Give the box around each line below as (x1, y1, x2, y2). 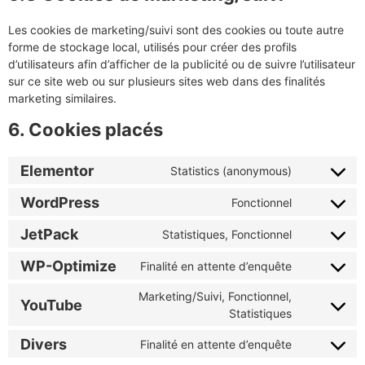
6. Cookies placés (8, 119, 163, 140)
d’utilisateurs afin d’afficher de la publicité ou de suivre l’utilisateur (8, 57, 355, 71)
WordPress (20, 193, 99, 211)
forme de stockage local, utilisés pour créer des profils (8, 40, 297, 54)
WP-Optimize (20, 257, 117, 275)
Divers (20, 335, 67, 353)
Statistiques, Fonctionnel (162, 226, 292, 241)
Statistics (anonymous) (170, 163, 292, 178)
